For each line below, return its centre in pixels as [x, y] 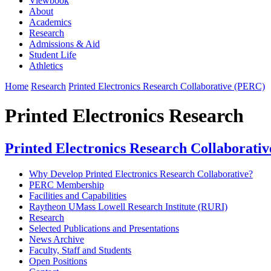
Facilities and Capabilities [78, 195]
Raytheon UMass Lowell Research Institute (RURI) [128, 206]
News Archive [57, 239]
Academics [50, 22]
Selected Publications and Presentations [104, 228]
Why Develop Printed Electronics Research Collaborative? [141, 174]
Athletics [46, 65]
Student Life [53, 54]
